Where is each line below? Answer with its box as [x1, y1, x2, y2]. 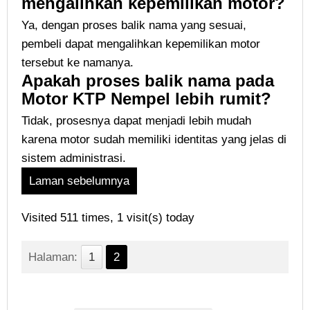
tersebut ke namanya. [21, 56, 134, 69]
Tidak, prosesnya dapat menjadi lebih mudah [21, 114, 251, 127]
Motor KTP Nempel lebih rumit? [21, 89, 271, 108]
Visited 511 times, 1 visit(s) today [21, 211, 194, 224]
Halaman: [28, 250, 77, 264]
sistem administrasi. [21, 152, 126, 165]
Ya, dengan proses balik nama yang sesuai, [21, 19, 246, 32]
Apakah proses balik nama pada [21, 71, 274, 90]
